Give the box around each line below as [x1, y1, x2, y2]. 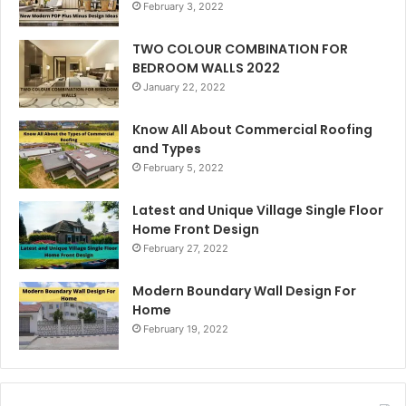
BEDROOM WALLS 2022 [132, 59, 280, 78]
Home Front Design [132, 220, 259, 239]
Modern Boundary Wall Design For [132, 282, 356, 301]
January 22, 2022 [143, 81, 226, 94]
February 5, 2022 [143, 161, 224, 175]
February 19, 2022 [143, 323, 228, 336]
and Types [132, 140, 201, 159]
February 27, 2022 [143, 242, 228, 256]
